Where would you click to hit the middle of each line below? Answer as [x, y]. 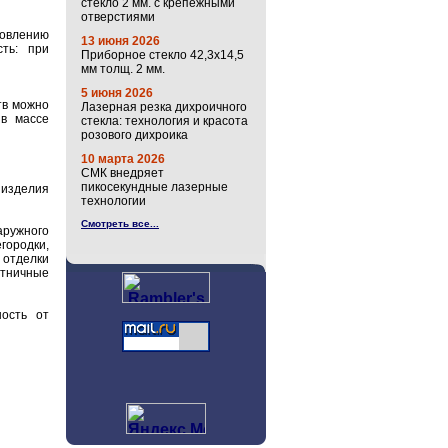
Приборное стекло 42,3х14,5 [162, 55]
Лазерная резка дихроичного [164, 107]
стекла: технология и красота [164, 121]
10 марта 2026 [123, 159]
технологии [113, 201]
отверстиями [118, 17]
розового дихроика [134, 135]
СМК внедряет [122, 173]
